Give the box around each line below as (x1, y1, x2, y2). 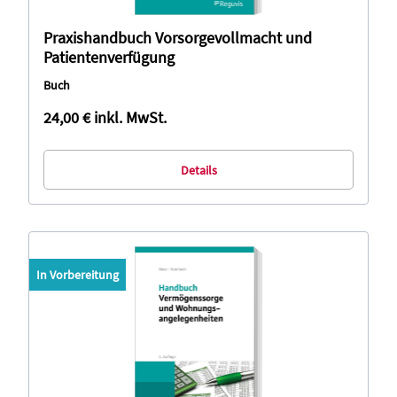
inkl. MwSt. (94, 107, 167, 128)
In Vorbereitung (36, 267, 119, 283)
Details (180, 161, 217, 178)
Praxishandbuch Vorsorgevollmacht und (43, 27, 312, 48)
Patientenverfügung (43, 47, 175, 67)
